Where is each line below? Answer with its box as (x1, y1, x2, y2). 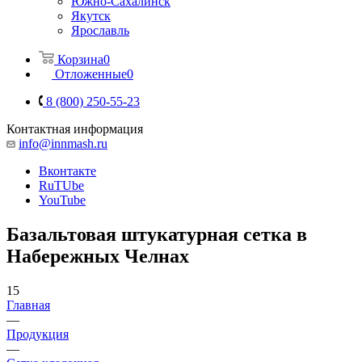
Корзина (57, 52, 103, 66)
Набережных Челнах (6, 245, 189, 267)
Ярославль (71, 23, 129, 37)
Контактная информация (6, 121, 143, 136)
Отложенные (55, 66, 127, 81)
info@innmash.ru (19, 136, 107, 150)
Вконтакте (39, 163, 96, 178)
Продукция (6, 326, 69, 341)
